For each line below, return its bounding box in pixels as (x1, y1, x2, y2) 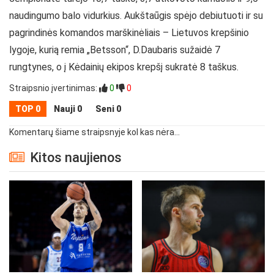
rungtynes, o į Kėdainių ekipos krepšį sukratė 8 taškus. (9, 61, 239, 73)
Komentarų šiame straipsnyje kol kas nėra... (9, 127, 180, 137)
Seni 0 (95, 103, 121, 114)
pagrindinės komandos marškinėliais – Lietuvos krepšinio (9, 26, 249, 39)
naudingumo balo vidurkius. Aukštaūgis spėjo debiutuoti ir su (9, 9, 263, 21)
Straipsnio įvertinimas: (9, 83, 97, 93)
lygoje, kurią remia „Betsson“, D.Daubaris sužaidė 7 (9, 43, 220, 56)
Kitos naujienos (27, 149, 122, 165)
